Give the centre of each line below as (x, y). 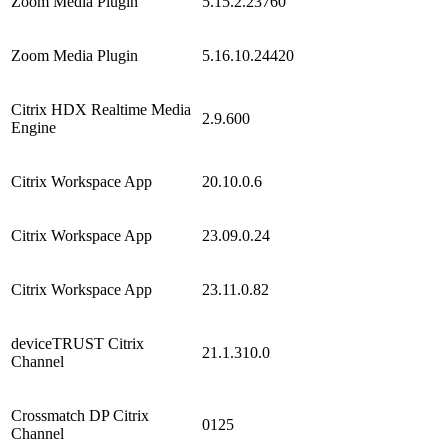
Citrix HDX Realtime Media (101, 109)
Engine (33, 127)
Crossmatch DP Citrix (80, 415)
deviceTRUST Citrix (77, 343)
